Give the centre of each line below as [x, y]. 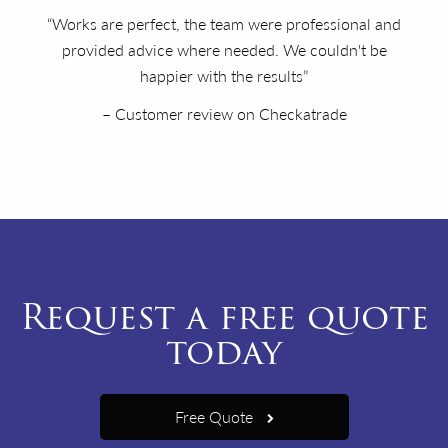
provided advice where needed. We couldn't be [224, 49]
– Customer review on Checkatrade [224, 113]
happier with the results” [224, 75]
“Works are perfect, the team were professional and [224, 23]
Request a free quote [224, 316]
